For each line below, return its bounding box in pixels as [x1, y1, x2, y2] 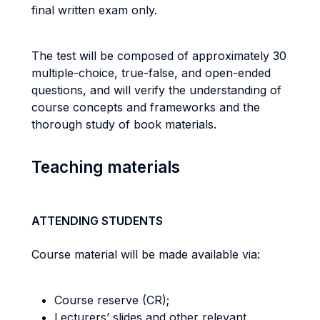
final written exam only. [31, 3, 157, 17]
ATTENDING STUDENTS [31, 214, 163, 228]
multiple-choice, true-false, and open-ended [31, 66, 271, 80]
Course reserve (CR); [54, 293, 169, 307]
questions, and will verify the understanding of [31, 83, 281, 97]
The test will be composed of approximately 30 [31, 49, 286, 63]
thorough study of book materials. [31, 117, 220, 131]
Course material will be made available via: [31, 247, 260, 261]
